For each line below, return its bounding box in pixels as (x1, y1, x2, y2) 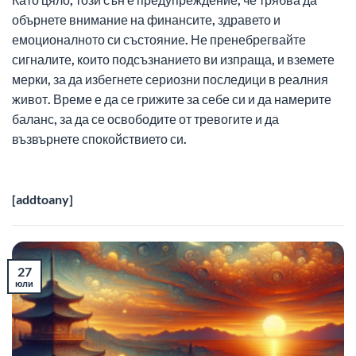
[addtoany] (12, 191, 73, 207)
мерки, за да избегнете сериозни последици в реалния (12, 71, 328, 87)
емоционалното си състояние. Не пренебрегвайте (12, 31, 306, 47)
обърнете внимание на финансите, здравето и (12, 11, 281, 27)
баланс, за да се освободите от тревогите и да (12, 110, 279, 126)
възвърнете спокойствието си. (12, 130, 187, 146)
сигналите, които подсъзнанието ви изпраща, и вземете (12, 51, 335, 67)
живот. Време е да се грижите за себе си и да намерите (12, 91, 331, 106)
